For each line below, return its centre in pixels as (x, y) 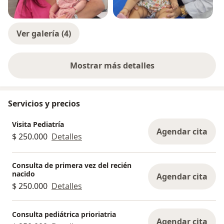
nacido (23, 173)
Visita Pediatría (38, 124)
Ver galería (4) (44, 33)
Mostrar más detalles (112, 65)
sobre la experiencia (151, 71)
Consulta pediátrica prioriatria (64, 214)
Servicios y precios (44, 103)
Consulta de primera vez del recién (72, 165)
